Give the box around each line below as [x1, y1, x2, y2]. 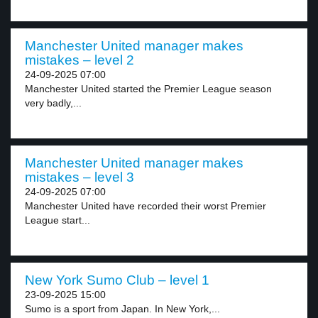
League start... [25, 214, 90, 226]
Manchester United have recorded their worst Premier [25, 200, 266, 212]
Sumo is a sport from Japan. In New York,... [25, 303, 220, 314]
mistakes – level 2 [25, 53, 134, 67]
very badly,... [25, 97, 82, 109]
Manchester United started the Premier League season [25, 83, 272, 94]
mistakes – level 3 [25, 170, 134, 185]
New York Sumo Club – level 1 [25, 273, 209, 287]
